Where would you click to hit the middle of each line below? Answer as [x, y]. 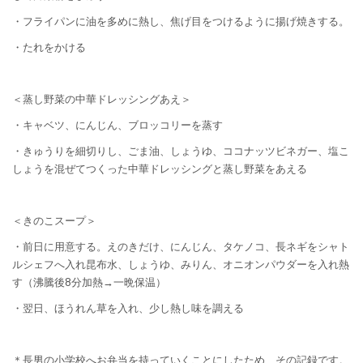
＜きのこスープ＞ [54, 220]
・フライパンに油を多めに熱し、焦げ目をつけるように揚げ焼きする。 [181, 21]
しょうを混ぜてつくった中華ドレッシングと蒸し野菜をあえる [160, 169]
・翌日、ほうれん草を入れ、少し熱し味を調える [128, 308]
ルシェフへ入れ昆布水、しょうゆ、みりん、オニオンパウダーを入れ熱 [181, 264]
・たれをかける [49, 47]
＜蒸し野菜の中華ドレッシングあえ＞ [102, 99]
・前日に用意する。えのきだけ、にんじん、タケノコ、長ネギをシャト [181, 246]
